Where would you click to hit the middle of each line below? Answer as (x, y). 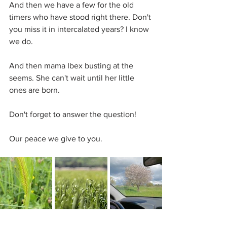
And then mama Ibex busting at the (72, 66)
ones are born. (34, 90)
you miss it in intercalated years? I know (80, 29)
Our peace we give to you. (56, 139)
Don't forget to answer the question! (73, 114)
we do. (21, 41)
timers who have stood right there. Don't (81, 17)
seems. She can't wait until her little (73, 78)
